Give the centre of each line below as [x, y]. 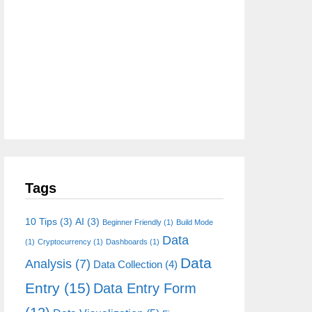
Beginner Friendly [132, 222]
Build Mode [195, 222]
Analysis [48, 264]
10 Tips [41, 221]
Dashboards [127, 242]
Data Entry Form [145, 288]
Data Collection [128, 264]
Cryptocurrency [64, 242]
